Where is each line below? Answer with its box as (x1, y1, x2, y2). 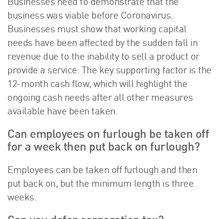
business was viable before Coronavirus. (7, 12, 173, 21)
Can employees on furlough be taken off (7, 130, 209, 141)
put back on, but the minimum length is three (7, 180, 194, 189)
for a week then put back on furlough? (7, 142, 200, 153)
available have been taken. (7, 108, 117, 117)
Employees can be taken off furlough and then (7, 166, 197, 175)
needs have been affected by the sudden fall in (7, 39, 197, 48)
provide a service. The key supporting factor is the (7, 66, 212, 76)
